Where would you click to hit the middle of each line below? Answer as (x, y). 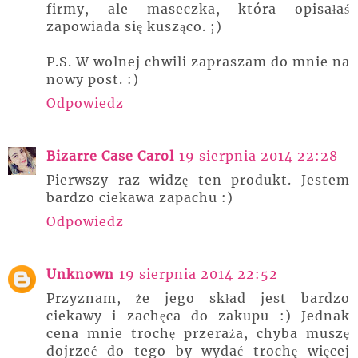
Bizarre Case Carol (110, 156)
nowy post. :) (93, 79)
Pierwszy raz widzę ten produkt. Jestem (198, 180)
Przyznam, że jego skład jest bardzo (198, 298)
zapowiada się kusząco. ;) (134, 26)
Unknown (80, 274)
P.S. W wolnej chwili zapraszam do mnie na (198, 62)
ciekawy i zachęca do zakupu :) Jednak (198, 316)
